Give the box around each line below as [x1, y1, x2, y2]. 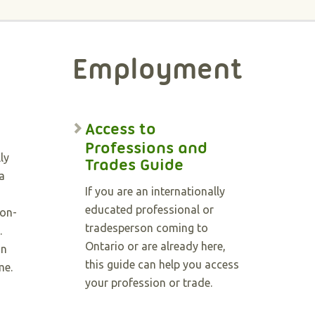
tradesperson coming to [84, 221, 208, 234]
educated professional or [84, 203, 214, 216]
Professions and [84, 138, 207, 157]
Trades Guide [84, 155, 184, 174]
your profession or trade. [84, 276, 212, 289]
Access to [84, 119, 156, 139]
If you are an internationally [84, 185, 225, 198]
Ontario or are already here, [84, 240, 226, 252]
